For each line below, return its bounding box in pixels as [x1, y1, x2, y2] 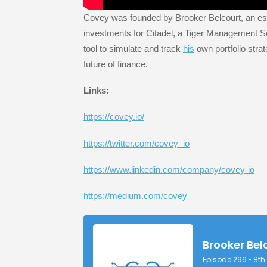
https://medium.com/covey [83, 191, 187, 201]
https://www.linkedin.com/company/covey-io [83, 164, 254, 175]
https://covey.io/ [83, 111, 144, 122]
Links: [83, 85, 109, 96]
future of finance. [83, 58, 148, 69]
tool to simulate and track [83, 43, 183, 54]
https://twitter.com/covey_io [83, 138, 190, 148]
